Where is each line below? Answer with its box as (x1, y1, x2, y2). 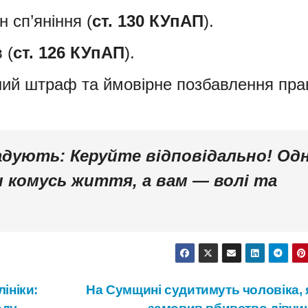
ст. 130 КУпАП (92, 11, 203, 30)
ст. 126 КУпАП (13, 43, 124, 62)
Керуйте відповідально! (70, 146, 272, 165)
